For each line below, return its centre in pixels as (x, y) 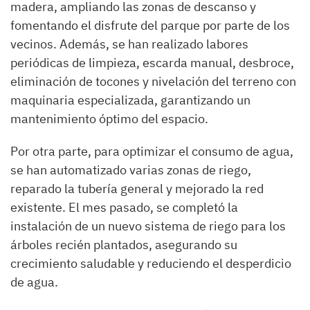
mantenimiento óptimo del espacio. (109, 119)
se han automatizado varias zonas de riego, (131, 170)
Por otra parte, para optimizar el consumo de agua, (152, 151)
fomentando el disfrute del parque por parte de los (150, 25)
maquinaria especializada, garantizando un (130, 100)
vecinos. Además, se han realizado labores (129, 44)
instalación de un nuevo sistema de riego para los (148, 226)
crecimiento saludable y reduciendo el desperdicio (151, 263)
